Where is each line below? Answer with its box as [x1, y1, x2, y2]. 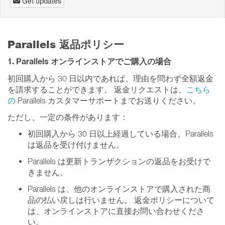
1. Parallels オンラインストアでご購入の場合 [8, 56, 171, 67]
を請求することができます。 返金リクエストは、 [8, 85, 186, 94]
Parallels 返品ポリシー [8, 38, 124, 51]
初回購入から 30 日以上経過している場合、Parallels [28, 129, 213, 138]
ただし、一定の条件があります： [8, 113, 128, 122]
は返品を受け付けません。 [28, 140, 124, 149]
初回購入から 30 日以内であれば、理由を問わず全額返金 [8, 74, 213, 83]
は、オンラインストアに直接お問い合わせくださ [28, 206, 204, 215]
